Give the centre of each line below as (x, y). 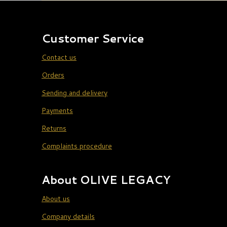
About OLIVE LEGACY (106, 180)
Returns (54, 128)
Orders (53, 75)
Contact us (59, 58)
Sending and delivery (74, 93)
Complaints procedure (77, 146)
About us (56, 199)
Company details (68, 217)
